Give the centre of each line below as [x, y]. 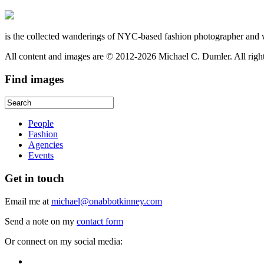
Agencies [46, 145]
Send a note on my [41, 221]
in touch [44, 179]
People [41, 124]
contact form [100, 221]
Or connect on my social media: [64, 241]
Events [41, 156]
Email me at [28, 201]
